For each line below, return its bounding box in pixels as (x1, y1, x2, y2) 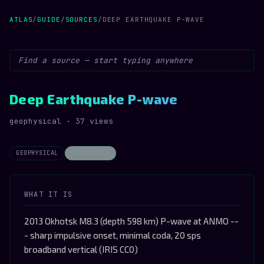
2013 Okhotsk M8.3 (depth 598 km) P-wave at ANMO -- (24, 216, 239, 226)
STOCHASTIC (71, 149, 110, 157)
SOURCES (65, 15, 98, 24)
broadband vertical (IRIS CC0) (24, 244, 138, 255)
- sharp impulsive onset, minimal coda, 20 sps (24, 230, 201, 240)
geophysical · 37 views (9, 116, 113, 126)
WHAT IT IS (24, 190, 72, 199)
